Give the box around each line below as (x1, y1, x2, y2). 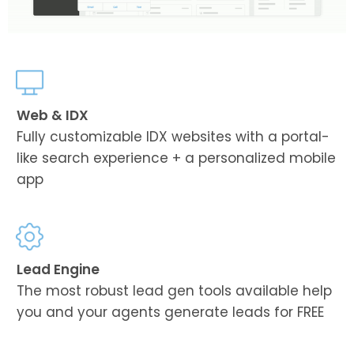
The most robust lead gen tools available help (17, 281, 332, 300)
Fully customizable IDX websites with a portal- (17, 126, 330, 146)
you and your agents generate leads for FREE (17, 302, 324, 322)
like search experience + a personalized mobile (17, 148, 336, 168)
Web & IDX (17, 105, 88, 125)
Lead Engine (17, 259, 100, 279)
